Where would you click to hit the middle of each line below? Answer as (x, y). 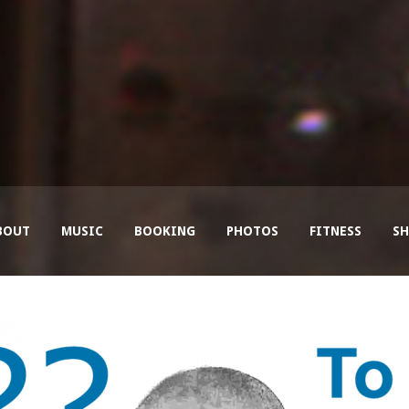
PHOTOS (252, 231)
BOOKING (164, 231)
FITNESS (335, 231)
